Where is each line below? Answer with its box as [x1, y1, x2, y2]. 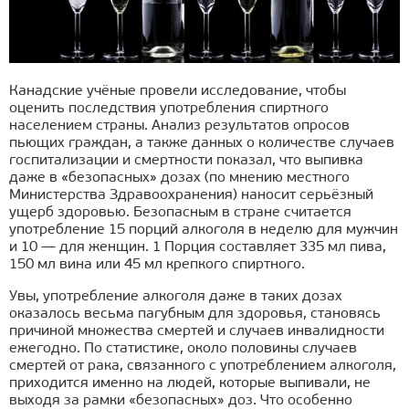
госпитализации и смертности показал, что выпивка [9, 153, 363, 169]
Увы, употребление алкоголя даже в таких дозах [9, 289, 342, 305]
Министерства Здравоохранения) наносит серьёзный [9, 188, 373, 204]
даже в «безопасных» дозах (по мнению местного [9, 171, 350, 186]
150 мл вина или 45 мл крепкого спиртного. [9, 257, 305, 273]
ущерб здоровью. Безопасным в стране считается [9, 205, 351, 221]
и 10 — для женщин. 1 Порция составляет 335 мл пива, [9, 240, 386, 256]
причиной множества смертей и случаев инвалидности [9, 324, 384, 340]
